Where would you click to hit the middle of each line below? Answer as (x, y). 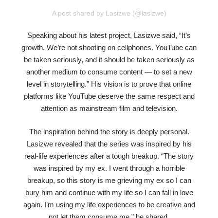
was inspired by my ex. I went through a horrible (109, 168)
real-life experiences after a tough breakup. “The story (109, 156)
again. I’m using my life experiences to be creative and (109, 204)
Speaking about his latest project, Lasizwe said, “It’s (109, 36)
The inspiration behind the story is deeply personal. (109, 131)
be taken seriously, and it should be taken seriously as (109, 60)
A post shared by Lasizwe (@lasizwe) (109, 13)
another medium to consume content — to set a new (109, 72)
